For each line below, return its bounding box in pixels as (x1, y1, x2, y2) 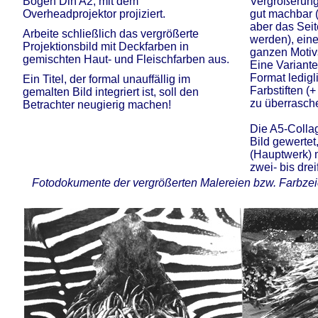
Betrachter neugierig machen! (23, 99, 171, 111)
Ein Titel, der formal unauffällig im (23, 73, 190, 85)
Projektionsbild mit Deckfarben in (23, 40, 189, 53)
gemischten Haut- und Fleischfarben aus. (23, 53, 229, 65)
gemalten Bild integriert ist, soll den (23, 86, 199, 98)
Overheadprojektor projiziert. (23, 8, 165, 20)
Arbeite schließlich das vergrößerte (23, 28, 199, 40)
